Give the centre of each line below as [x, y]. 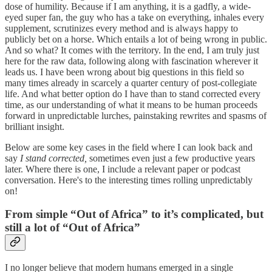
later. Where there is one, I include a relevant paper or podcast [123, 169]
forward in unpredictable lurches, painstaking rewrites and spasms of [136, 115]
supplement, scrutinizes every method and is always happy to [121, 28]
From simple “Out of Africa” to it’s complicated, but [134, 214]
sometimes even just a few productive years [171, 158]
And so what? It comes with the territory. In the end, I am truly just [132, 50]
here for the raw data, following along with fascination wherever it [131, 61]
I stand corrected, [53, 158]
